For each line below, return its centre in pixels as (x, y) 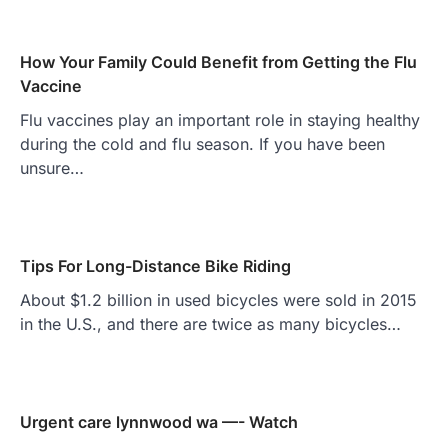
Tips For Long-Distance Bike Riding (155, 265)
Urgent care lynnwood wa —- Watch (159, 421)
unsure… (52, 167)
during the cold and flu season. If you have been (202, 143)
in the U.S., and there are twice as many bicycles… (210, 323)
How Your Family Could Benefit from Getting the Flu (218, 61)
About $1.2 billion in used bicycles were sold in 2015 (218, 299)
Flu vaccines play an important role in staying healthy (220, 119)
